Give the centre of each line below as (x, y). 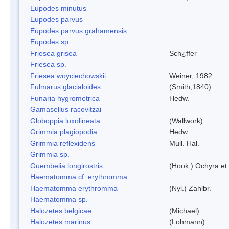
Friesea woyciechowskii (68, 75)
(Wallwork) (186, 120)
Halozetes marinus (60, 222)
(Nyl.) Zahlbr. (190, 188)
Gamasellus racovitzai (66, 109)
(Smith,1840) (190, 87)
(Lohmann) (187, 222)
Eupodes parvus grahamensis (78, 30)
